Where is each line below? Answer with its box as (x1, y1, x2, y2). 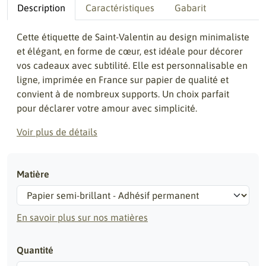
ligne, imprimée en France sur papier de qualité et (17, 74, 229, 85)
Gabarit (175, 2, 206, 13)
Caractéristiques (85, 2, 154, 13)
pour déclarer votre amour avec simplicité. (17, 103, 197, 113)
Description (17, 2, 65, 13)
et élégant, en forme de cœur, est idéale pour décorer (17, 46, 243, 56)
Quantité (17, 245, 53, 255)
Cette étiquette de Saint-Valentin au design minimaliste (17, 31, 249, 42)
